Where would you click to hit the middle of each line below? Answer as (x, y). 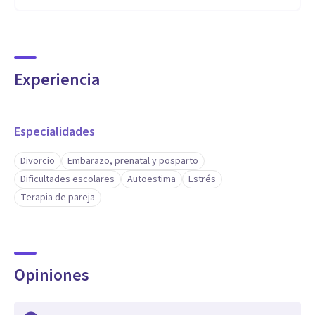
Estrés (202, 179)
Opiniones (52, 275)
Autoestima (152, 179)
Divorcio (38, 161)
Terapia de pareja (58, 198)
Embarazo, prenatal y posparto (133, 161)
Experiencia (57, 80)
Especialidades (54, 132)
